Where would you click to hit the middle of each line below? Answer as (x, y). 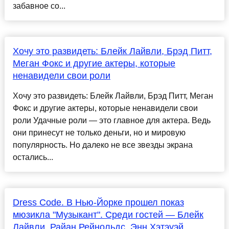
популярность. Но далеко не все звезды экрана (102, 145)
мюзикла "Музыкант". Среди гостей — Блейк (108, 215)
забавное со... (39, 6)
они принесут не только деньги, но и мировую (99, 133)
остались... (33, 157)
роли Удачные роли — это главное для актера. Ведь (111, 121)
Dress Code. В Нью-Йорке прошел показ (98, 203)
